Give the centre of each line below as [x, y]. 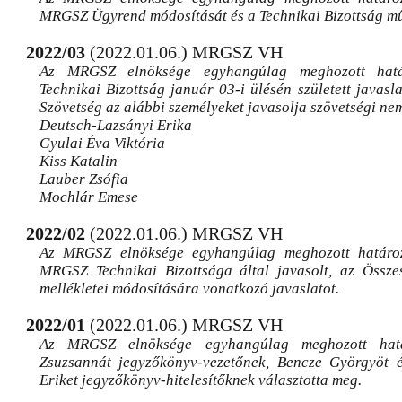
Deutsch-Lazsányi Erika [116, 125]
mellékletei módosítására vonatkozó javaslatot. [189, 288]
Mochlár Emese [89, 197]
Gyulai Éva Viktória [102, 143]
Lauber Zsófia [84, 179]
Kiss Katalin [79, 161]
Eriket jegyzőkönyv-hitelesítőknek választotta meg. [201, 380]
